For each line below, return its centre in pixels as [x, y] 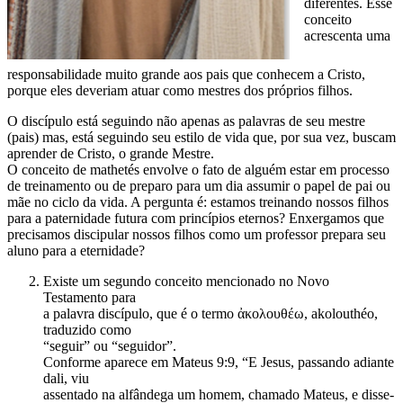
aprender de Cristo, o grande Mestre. [111, 154]
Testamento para [90, 298]
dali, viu [66, 379]
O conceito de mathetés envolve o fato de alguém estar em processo [198, 170]
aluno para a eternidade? [76, 251]
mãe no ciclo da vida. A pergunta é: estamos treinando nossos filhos [198, 202]
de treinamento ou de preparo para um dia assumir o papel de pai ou [199, 186]
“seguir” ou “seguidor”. [110, 346]
